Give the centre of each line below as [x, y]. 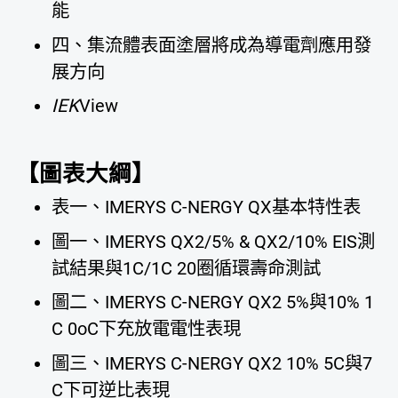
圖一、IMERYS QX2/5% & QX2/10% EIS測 [214, 241]
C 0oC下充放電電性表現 [147, 329]
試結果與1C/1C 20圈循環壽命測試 [187, 268]
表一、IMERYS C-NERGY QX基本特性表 [207, 207]
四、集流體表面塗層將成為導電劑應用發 [212, 45]
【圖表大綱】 [86, 173]
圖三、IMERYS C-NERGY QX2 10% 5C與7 [212, 363]
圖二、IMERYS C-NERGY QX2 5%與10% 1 [213, 302]
